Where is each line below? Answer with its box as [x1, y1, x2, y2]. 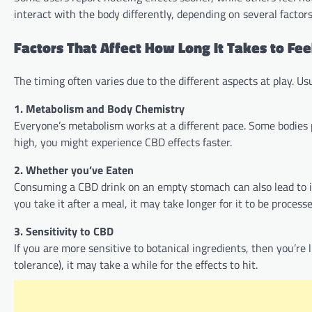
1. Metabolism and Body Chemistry [14, 100, 185, 118]
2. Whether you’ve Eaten [14, 162, 134, 179]
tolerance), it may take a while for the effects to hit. [14, 256, 258, 274]
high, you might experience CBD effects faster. [14, 134, 232, 151]
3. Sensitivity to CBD [14, 223, 114, 240]
